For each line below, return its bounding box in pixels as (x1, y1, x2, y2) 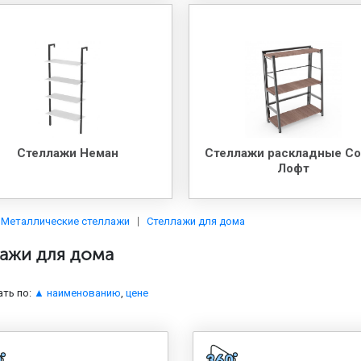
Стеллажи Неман (16, 145, 118, 160)
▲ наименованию (34, 287, 122, 299)
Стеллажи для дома (147, 214, 246, 227)
